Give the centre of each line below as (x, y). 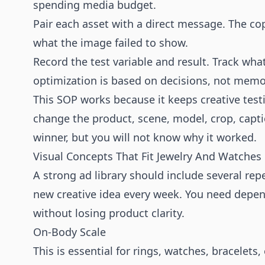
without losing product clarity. (109, 213)
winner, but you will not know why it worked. (145, 137)
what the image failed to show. (111, 43)
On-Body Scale (70, 232)
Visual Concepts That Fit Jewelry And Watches (147, 156)
